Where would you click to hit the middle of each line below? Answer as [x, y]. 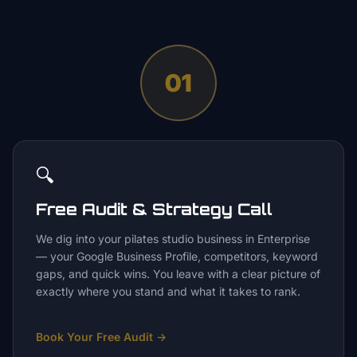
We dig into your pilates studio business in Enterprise [173, 239]
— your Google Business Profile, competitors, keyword [177, 256]
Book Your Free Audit [94, 337]
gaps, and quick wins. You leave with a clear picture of [178, 274]
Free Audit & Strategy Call [154, 209]
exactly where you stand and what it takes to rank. [168, 291]
